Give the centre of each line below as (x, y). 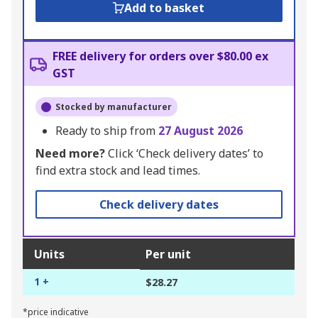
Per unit (168, 254)
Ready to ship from (107, 131)
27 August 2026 (201, 131)
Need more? (70, 154)
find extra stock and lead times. (118, 171)
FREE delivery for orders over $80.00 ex (160, 56)
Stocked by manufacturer (114, 107)
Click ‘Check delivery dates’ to (184, 154)
